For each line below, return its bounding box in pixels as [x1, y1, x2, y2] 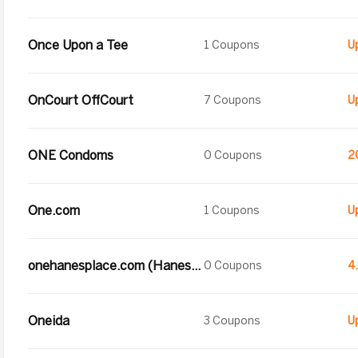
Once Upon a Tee [28, 38, 128, 53]
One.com [28, 203, 80, 218]
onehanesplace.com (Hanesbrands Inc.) [191, 258, 201, 273]
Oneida [28, 313, 70, 328]
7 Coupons [204, 93, 261, 107]
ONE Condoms [28, 148, 113, 163]
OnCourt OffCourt [28, 93, 133, 108]
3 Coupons [204, 314, 261, 328]
